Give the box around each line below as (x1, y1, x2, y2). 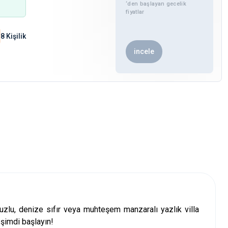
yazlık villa (161, 204, 199, 214)
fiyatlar (126, 9, 145, 16)
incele (134, 47, 154, 55)
